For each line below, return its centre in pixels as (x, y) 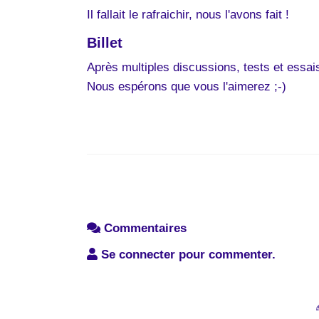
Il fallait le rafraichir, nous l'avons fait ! (188, 14)
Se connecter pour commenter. (187, 255)
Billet (105, 42)
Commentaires (143, 229)
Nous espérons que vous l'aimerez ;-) (187, 86)
